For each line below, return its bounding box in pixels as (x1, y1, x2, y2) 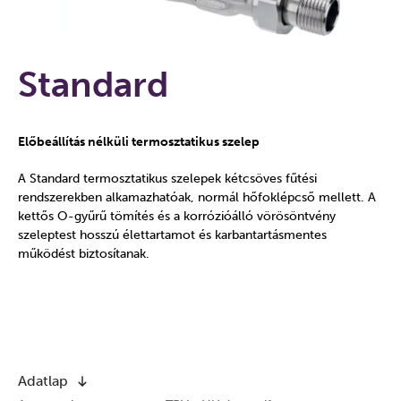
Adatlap (18, 372, 68, 389)
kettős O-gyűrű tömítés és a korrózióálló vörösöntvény (18, 209, 336, 224)
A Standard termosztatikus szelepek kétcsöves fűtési (18, 171, 317, 186)
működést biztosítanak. (18, 246, 149, 261)
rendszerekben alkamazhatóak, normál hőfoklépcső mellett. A (18, 190, 376, 205)
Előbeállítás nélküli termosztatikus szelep (18, 134, 260, 149)
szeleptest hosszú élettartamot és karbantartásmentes (18, 227, 327, 243)
